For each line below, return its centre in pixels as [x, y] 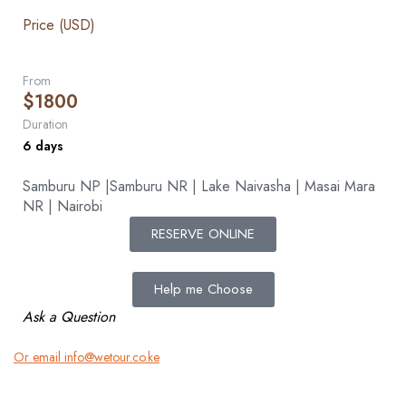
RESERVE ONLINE [203, 234]
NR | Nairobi [63, 206]
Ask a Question [69, 317]
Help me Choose [203, 289]
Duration [45, 124]
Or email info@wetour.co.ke [87, 357]
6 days [43, 146]
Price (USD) [59, 25]
